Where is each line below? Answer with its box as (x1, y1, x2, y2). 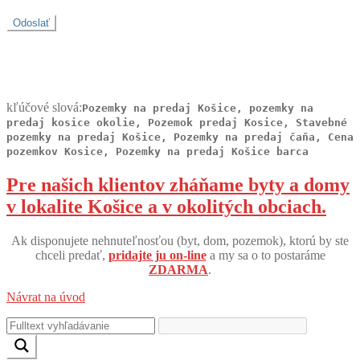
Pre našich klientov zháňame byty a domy (6, 174, 350, 196)
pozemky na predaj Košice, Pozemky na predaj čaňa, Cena (6, 131, 354, 144)
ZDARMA (149, 263, 208, 277)
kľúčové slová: (6, 100, 82, 115)
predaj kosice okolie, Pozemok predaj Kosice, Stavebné (6, 117, 347, 129)
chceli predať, (35, 248, 108, 263)
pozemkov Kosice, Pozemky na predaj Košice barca (6, 145, 309, 158)
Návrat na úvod (6, 290, 85, 305)
